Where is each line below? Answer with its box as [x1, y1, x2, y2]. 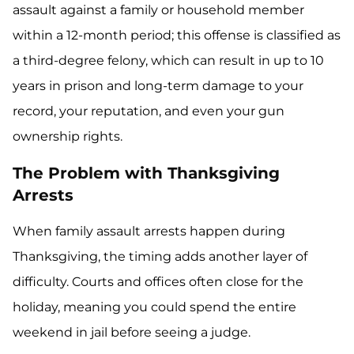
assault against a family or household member [13, 2, 304, 18]
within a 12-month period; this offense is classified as [13, 28, 341, 43]
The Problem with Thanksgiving [13, 164, 280, 183]
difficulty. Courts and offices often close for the [13, 274, 303, 290]
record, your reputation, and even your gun [13, 104, 284, 119]
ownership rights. [13, 129, 122, 145]
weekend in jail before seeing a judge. [13, 325, 250, 341]
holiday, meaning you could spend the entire [13, 299, 296, 315]
